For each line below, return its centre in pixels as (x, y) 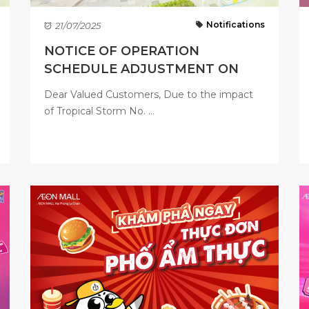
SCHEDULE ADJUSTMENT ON (141, 69)
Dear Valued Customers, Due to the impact (149, 94)
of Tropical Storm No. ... (99, 111)
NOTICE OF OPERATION (122, 51)
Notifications (235, 24)
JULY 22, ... (79, 87)
